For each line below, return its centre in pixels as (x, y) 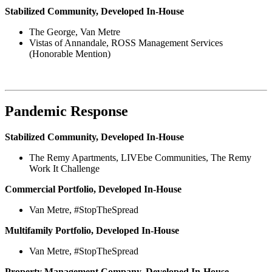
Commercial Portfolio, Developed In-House (93, 189)
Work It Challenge (64, 169)
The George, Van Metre (75, 32)
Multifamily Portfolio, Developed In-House (92, 231)
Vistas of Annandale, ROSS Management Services (126, 43)
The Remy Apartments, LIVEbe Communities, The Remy (140, 158)
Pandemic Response (66, 111)
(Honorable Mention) (70, 54)
